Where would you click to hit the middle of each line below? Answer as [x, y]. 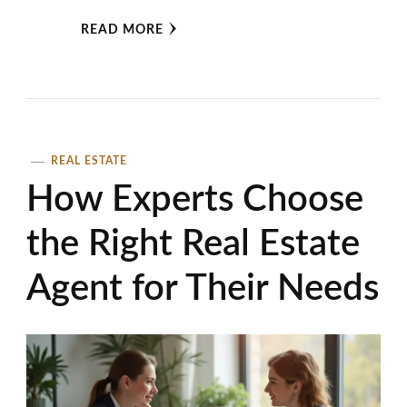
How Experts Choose [195, 200]
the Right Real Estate [193, 245]
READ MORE [122, 30]
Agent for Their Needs [203, 289]
